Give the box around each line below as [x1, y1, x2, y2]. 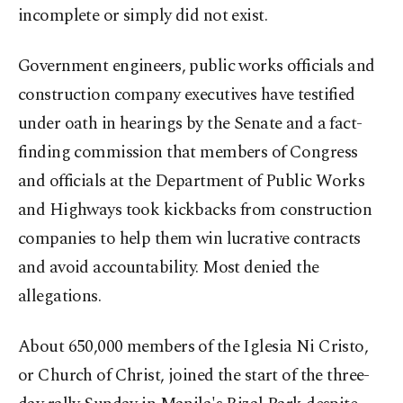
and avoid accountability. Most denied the [18, 255, 319, 282]
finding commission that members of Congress [18, 139, 358, 166]
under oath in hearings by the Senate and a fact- [18, 111, 363, 138]
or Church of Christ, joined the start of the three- [18, 363, 370, 390]
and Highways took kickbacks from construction [18, 197, 372, 224]
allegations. [18, 283, 102, 310]
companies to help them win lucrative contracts [18, 226, 361, 253]
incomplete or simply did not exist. [18, 3, 268, 30]
